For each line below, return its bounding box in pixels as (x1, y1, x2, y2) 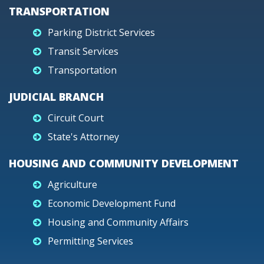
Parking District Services (48, 26, 155, 39)
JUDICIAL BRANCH (9, 90, 104, 104)
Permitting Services (48, 235, 133, 247)
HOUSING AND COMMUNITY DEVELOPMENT (9, 156, 239, 170)
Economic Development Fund (48, 197, 176, 210)
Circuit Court (48, 111, 104, 124)
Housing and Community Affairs (48, 216, 189, 229)
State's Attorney (48, 130, 119, 143)
